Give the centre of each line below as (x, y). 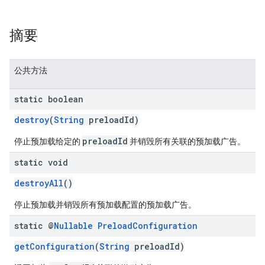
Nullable (73, 226)
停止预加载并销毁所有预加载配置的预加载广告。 (105, 205)
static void (41, 162)
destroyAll (39, 183)
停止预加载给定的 (48, 141)
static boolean (49, 99)
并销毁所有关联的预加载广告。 (187, 141)
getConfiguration (54, 246)
